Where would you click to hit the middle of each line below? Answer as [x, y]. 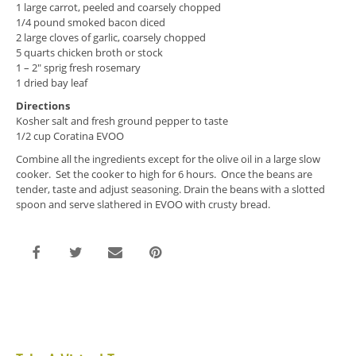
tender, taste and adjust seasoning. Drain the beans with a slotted [170, 189]
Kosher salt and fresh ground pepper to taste [122, 121]
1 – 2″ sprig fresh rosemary [78, 68]
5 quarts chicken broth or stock [89, 52]
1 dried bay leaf [52, 83]
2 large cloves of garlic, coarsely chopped [111, 37]
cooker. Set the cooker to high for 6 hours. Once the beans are [164, 174]
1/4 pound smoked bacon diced [91, 22]
